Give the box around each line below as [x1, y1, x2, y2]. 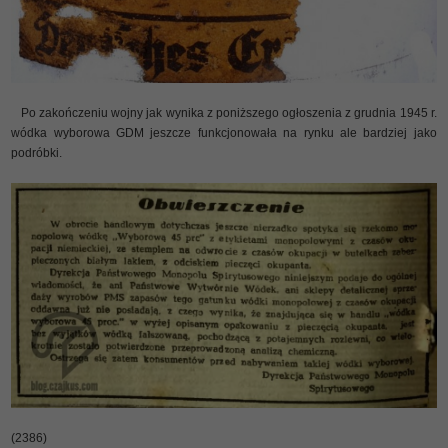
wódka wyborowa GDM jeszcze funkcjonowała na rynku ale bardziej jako [11, 126, 437, 141]
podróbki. [11, 146, 63, 161]
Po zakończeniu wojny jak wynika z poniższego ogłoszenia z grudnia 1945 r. [11, 106, 437, 121]
